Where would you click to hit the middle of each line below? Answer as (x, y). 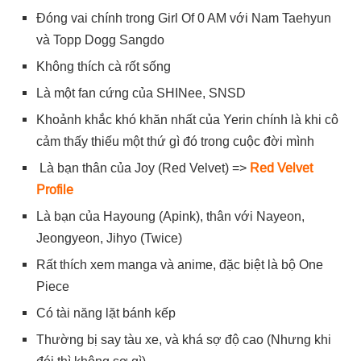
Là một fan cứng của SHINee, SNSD (141, 93)
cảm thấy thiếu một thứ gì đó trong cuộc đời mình (175, 141)
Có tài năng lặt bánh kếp (106, 313)
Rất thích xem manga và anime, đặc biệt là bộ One (180, 264)
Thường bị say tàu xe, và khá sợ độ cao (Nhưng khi (184, 339)
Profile (55, 189)
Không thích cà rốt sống (104, 66)
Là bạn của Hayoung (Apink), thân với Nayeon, (170, 216)
